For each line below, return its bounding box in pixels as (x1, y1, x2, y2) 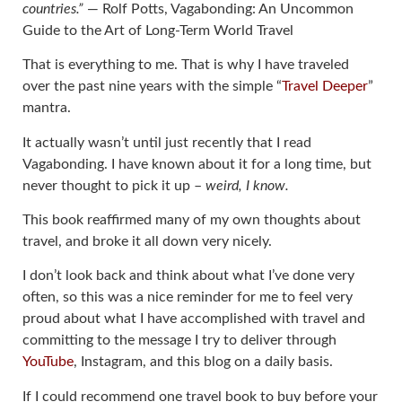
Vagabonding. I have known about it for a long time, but (22, 156, 371, 171)
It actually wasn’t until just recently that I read (22, 135, 311, 150)
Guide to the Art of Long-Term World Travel (22, 22, 293, 38)
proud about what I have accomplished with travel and (22, 311, 365, 327)
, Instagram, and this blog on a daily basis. (74, 354, 333, 370)
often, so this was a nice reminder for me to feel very (22, 290, 353, 305)
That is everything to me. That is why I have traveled (22, 57, 349, 73)
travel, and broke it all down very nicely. (22, 234, 272, 249)
